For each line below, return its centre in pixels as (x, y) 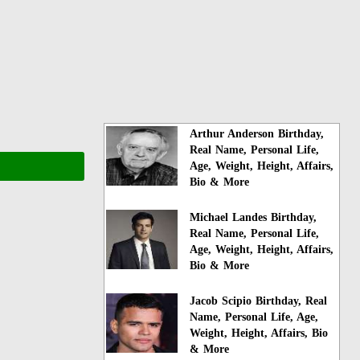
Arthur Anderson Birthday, (257, 133)
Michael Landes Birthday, (254, 217)
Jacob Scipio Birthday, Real (259, 301)
